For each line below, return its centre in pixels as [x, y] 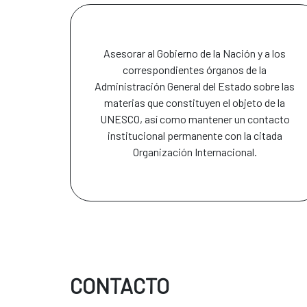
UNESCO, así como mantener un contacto [195, 119]
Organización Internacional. [195, 152]
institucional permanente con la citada [195, 136]
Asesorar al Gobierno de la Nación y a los [195, 53]
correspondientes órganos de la [195, 70]
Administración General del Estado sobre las [195, 86]
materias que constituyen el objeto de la [195, 103]
